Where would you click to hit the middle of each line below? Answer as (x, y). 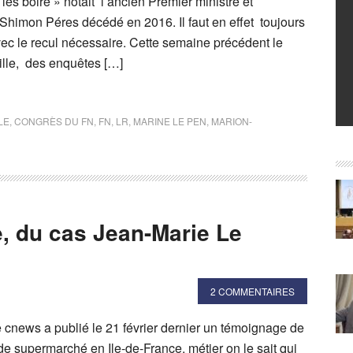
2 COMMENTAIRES (253, 291)
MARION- (232, 121)
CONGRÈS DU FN (54, 121)
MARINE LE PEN (170, 121)
